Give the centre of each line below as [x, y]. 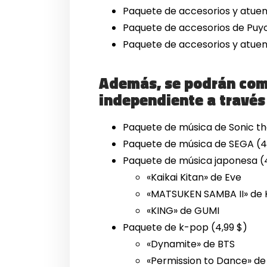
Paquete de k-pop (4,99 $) [185, 228]
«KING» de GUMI [183, 211]
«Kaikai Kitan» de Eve [194, 178]
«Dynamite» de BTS [191, 244]
